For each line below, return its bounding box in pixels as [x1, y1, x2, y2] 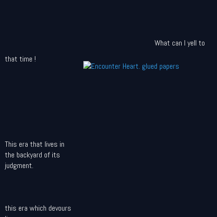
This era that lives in [5, 139, 64, 149]
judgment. [5, 160, 33, 170]
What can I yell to [155, 38, 205, 48]
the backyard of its [5, 150, 60, 160]
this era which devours [5, 203, 71, 213]
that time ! [5, 54, 36, 64]
